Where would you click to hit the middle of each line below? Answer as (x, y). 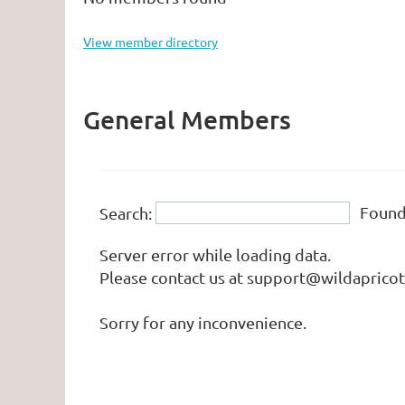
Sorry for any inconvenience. (203, 322)
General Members (187, 120)
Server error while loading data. (215, 254)
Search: (126, 212)
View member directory (151, 42)
